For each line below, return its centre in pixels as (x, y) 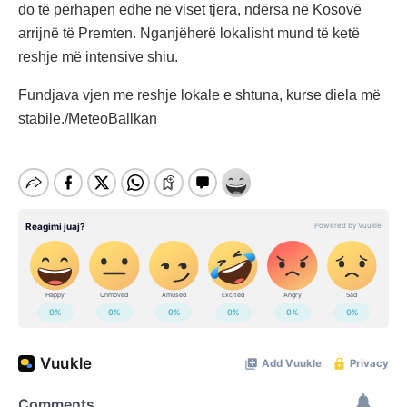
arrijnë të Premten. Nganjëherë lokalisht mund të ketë (189, 33)
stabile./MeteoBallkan (88, 118)
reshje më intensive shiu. (98, 56)
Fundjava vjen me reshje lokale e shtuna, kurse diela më (199, 94)
